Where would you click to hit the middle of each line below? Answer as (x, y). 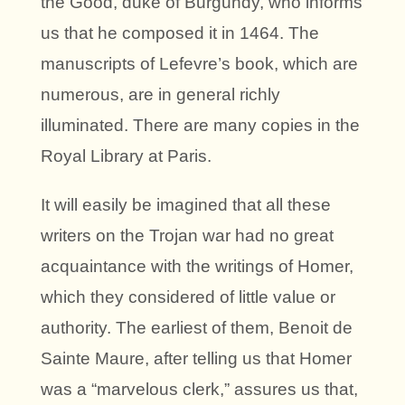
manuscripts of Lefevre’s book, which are (199, 64)
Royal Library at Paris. (126, 156)
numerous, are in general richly (160, 95)
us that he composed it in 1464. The (180, 33)
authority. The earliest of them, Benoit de (197, 328)
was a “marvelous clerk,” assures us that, (199, 390)
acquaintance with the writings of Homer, (197, 267)
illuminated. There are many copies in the (200, 126)
